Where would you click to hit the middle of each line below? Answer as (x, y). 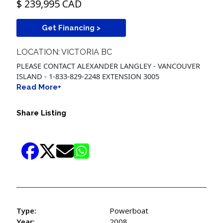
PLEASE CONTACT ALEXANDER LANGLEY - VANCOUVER (109, 65)
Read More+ (39, 87)
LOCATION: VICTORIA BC (64, 52)
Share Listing (42, 113)
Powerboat (129, 210)
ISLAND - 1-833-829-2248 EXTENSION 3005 (88, 76)
